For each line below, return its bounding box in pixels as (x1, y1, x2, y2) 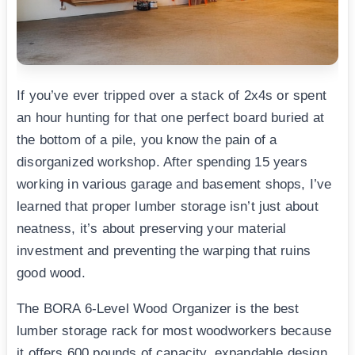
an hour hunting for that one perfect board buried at (17, 109, 324, 125)
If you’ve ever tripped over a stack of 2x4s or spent (17, 87, 326, 103)
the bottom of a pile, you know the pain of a (17, 132, 277, 147)
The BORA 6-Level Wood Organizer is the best (17, 300, 300, 316)
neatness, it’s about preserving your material (17, 220, 287, 236)
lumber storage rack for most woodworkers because (17, 323, 332, 338)
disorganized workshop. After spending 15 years (17, 154, 307, 170)
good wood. (17, 265, 86, 281)
